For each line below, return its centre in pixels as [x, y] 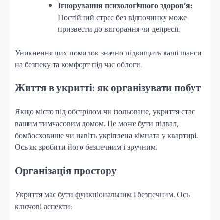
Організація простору [66, 171]
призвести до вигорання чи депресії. [119, 29]
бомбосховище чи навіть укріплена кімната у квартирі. [106, 135]
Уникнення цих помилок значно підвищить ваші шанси [108, 52]
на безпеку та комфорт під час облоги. [78, 64]
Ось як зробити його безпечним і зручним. [86, 147]
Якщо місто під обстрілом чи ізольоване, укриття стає [105, 112]
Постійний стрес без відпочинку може [122, 17]
